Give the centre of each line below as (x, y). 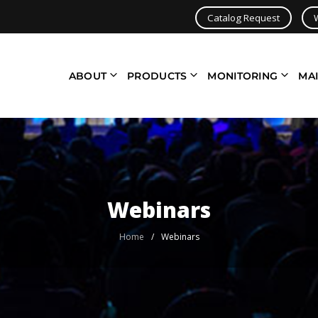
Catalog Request (243, 17)
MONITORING (243, 76)
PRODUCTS (157, 76)
